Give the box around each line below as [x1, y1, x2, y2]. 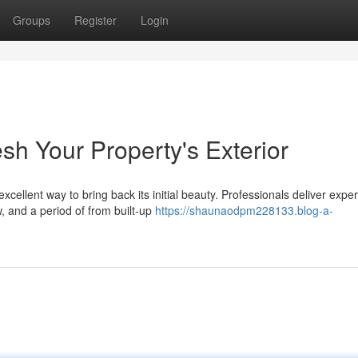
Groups [13, 12, 50, 28]
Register [74, 12, 117, 28]
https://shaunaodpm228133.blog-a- [155, 202, 333, 218]
